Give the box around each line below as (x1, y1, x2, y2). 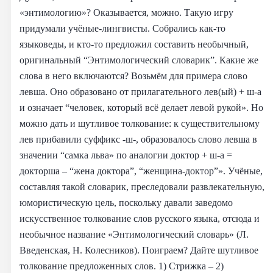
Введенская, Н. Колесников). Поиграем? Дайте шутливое (19, 244, 258, 256)
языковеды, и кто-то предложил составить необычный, (19, 38, 249, 50)
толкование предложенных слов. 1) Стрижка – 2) (19, 260, 224, 272)
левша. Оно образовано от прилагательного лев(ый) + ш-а (19, 85, 261, 97)
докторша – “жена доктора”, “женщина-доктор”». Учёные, (19, 165, 263, 177)
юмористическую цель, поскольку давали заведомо (19, 196, 233, 208)
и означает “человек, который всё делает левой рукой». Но (19, 101, 263, 113)
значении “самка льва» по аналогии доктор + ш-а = (19, 149, 232, 161)
